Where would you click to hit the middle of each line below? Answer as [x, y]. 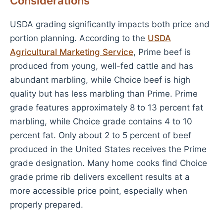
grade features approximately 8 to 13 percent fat [107, 108]
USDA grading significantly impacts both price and [110, 24]
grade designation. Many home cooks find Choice [109, 163]
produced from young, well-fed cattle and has [102, 66]
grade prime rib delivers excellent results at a [100, 177]
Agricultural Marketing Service [72, 52]
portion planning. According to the [79, 38]
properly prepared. [47, 205]
